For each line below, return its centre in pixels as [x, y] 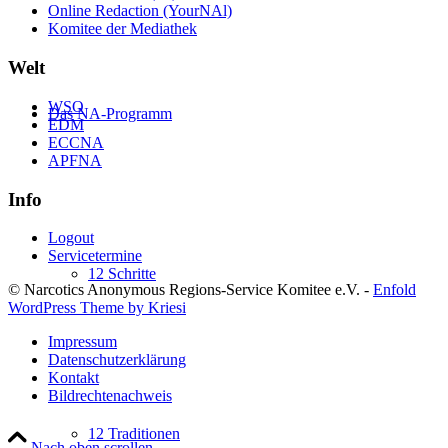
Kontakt [73, 378]
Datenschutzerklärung [117, 360]
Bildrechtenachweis [110, 396]
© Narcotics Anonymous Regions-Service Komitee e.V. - [190, 290]
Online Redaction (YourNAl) [140, 11]
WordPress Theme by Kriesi [97, 308]
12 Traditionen [134, 433]
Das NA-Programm [110, 113]
